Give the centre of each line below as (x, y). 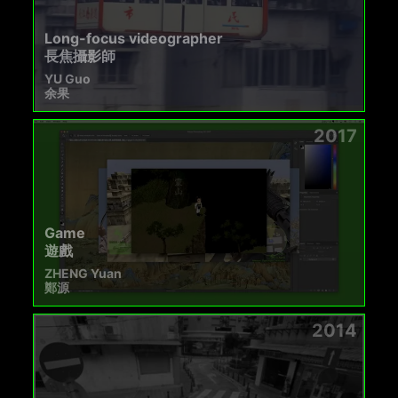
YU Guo (68, 79)
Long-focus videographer (134, 39)
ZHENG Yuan (84, 274)
